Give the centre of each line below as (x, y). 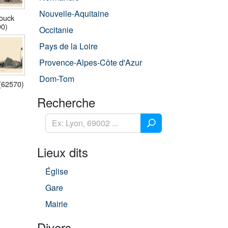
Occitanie (56, 30)
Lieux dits (63, 152)
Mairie (56, 204)
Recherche (66, 102)
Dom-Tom (57, 79)
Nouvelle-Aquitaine (74, 13)
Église (57, 171)
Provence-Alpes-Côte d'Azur (91, 62)
